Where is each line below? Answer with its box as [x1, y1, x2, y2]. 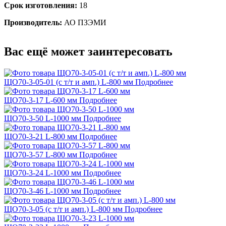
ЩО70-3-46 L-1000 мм [4, 187, 81, 196]
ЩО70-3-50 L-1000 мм [4, 114, 81, 123]
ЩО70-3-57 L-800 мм [4, 150, 77, 159]
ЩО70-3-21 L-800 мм [4, 132, 77, 141]
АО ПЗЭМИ [62, 18, 106, 27]
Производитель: [4, 18, 62, 27]
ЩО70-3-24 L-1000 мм [4, 168, 81, 178]
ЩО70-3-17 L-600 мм [4, 96, 77, 105]
